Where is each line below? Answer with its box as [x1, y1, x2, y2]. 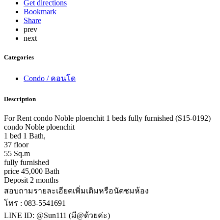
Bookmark [24, 7, 56, 16]
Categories [4, 53, 34, 61]
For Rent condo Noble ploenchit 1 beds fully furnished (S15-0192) [4, 114, 211, 123]
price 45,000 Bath [4, 167, 59, 176]
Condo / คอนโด [24, 74, 76, 83]
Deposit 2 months [4, 176, 58, 185]
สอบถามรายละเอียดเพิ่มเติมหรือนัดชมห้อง [4, 187, 149, 195]
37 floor [4, 140, 28, 149]
